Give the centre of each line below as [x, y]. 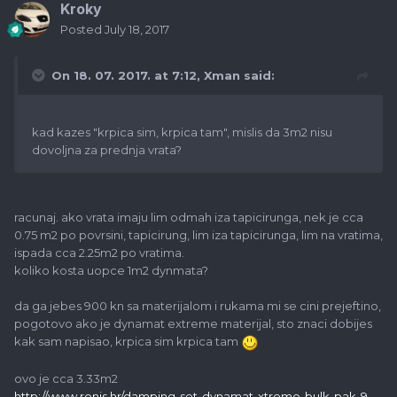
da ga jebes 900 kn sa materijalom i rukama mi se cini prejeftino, [198, 306]
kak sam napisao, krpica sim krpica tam [128, 342]
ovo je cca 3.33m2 [66, 379]
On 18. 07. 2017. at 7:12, [128, 76]
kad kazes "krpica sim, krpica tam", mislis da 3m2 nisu [182, 132]
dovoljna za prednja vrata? [107, 150]
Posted [82, 30]
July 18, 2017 [137, 30]
